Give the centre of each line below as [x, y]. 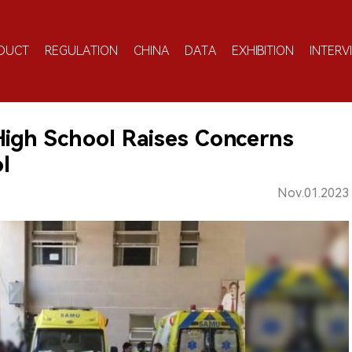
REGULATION [81, 50]
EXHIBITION [263, 50]
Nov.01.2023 [313, 193]
